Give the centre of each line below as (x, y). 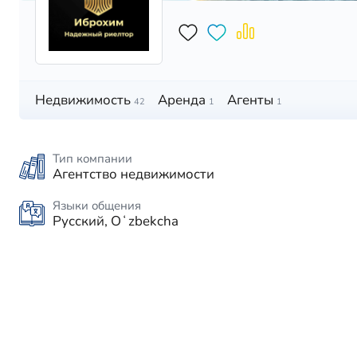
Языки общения (97, 205)
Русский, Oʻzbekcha (116, 221)
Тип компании (92, 158)
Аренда (182, 100)
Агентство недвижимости (133, 174)
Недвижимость (83, 100)
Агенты (250, 100)
